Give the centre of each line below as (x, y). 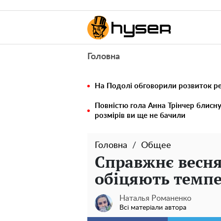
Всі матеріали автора (153, 208)
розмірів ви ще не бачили (140, 116)
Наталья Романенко (155, 198)
